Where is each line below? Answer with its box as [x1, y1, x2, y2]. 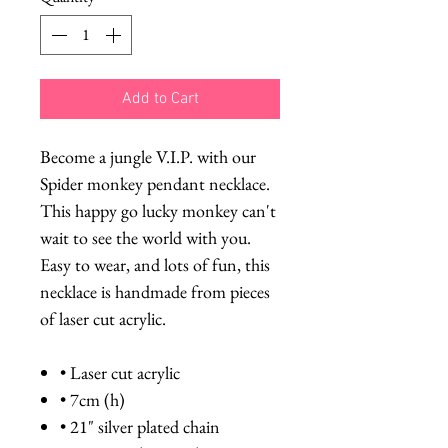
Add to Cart [121, 88, 199, 109]
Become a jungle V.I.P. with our [40, 144, 256, 168]
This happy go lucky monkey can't [40, 198, 276, 222]
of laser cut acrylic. [40, 306, 166, 330]
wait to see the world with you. [40, 225, 251, 249]
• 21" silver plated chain [60, 414, 220, 438]
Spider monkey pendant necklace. [40, 171, 270, 195]
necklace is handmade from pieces [40, 279, 270, 303]
